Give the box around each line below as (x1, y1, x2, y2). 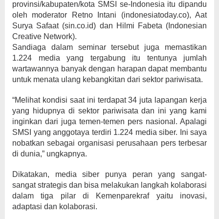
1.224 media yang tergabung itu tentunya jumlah (12, 54, 207, 62)
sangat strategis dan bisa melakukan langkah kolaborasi (12, 181, 207, 189)
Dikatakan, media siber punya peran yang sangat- (12, 170, 207, 178)
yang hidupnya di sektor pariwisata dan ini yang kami (12, 107, 207, 115)
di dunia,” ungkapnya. (12, 150, 87, 158)
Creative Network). (12, 32, 77, 41)
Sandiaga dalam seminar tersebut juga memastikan (12, 43, 207, 51)
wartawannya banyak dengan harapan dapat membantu (12, 65, 207, 73)
